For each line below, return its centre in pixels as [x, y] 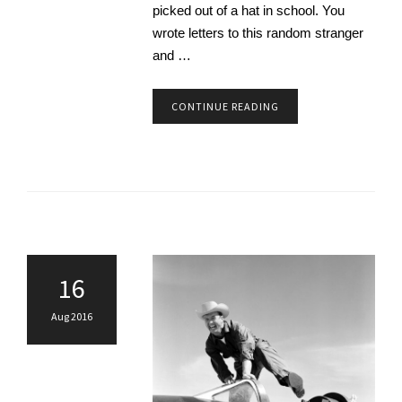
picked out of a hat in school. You [249, 11]
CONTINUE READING [225, 107]
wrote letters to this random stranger [258, 33]
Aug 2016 [72, 317]
